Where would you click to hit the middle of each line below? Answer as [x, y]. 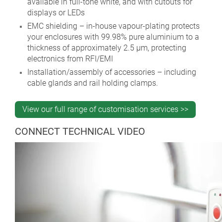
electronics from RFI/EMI [70, 59]
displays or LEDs [56, 13]
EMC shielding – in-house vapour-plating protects [113, 26]
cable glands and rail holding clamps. [93, 83]
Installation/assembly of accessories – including [112, 72]
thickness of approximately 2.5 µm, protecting [107, 48]
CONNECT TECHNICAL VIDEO [80, 132]
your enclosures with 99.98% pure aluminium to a [113, 37]
